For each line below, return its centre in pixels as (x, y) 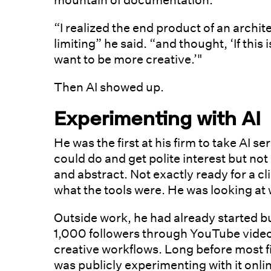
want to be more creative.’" (128, 60)
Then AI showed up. (109, 87)
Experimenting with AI (158, 118)
